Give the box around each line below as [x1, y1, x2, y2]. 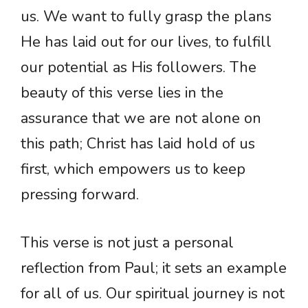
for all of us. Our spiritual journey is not [21, 283, 285, 305]
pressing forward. [21, 184, 139, 206]
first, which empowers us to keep [21, 159, 245, 180]
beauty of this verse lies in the [21, 82, 223, 104]
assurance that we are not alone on [21, 108, 261, 129]
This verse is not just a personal [21, 232, 234, 254]
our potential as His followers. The [21, 57, 256, 78]
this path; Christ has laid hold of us [21, 133, 255, 155]
